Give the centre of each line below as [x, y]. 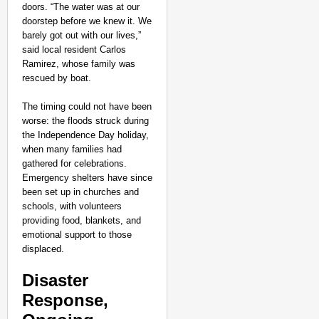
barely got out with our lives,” [82, 35]
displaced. [43, 249]
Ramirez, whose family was [79, 64]
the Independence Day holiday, [85, 135]
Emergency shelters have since [87, 178]
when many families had [72, 149]
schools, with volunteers [72, 206]
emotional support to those [77, 235]
